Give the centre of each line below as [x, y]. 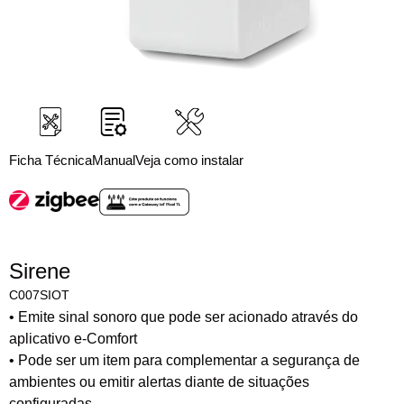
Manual [114, 160]
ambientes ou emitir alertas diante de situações [159, 382]
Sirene [40, 271]
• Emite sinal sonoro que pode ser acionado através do [184, 317]
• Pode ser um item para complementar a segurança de [184, 361]
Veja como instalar [189, 160]
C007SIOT [39, 295]
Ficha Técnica [50, 160]
